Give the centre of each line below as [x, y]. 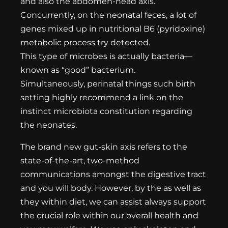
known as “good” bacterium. [78, 70]
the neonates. [49, 125]
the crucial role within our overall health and [109, 216]
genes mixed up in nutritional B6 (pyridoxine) [113, 29]
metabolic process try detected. [85, 43]
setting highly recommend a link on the [102, 98]
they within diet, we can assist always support [113, 202]
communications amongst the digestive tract [113, 175]
